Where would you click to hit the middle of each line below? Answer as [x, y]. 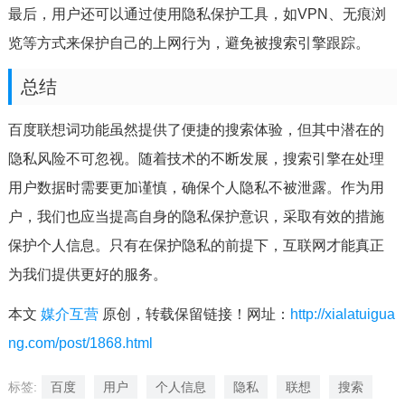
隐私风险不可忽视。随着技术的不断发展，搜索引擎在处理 [196, 159]
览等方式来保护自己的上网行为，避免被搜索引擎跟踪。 [188, 43]
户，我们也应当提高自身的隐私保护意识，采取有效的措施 [196, 217]
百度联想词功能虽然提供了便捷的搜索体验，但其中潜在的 [196, 130]
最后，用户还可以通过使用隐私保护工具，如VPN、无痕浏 [197, 14]
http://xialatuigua [342, 314]
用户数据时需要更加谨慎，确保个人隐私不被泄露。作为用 [196, 188]
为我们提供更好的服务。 [87, 274]
